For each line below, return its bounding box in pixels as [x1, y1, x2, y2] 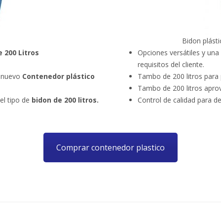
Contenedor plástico [20, 71, 95, 81]
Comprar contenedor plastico [56, 142, 165, 153]
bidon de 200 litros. [32, 95, 99, 105]
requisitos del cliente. [138, 59, 204, 69]
